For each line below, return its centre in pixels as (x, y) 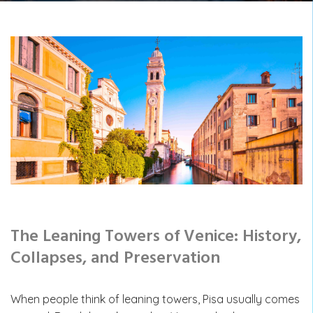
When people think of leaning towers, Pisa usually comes (155, 299)
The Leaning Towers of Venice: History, (156, 236)
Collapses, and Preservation (115, 258)
